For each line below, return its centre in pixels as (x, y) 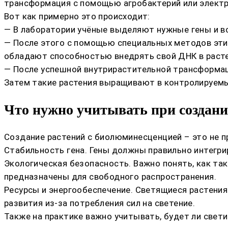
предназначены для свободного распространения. (110, 177)
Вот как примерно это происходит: (77, 16)
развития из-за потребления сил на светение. (100, 203)
